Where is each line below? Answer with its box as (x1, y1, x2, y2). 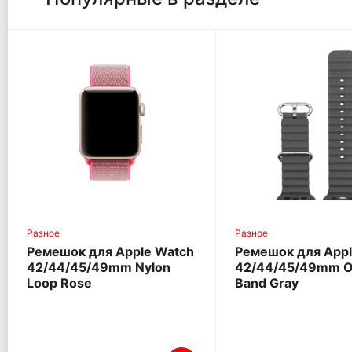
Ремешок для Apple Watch (27, 244, 194, 260)
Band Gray (234, 275, 299, 291)
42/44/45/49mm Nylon (27, 259, 170, 276)
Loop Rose (27, 275, 92, 291)
